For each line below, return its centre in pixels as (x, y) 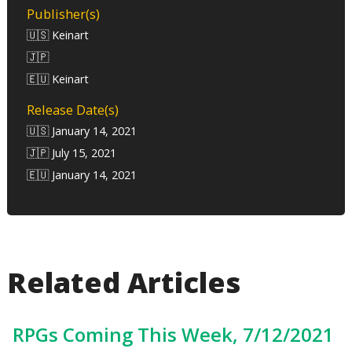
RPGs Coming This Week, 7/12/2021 (173, 335)
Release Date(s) (73, 110)
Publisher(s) (64, 13)
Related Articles (124, 283)
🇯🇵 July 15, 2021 (72, 153)
